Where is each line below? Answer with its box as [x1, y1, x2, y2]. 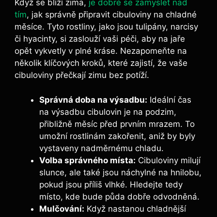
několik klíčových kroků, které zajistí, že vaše [15, 58, 187, 68]
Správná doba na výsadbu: [39, 94, 147, 105]
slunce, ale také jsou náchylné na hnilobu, [39, 167, 201, 177]
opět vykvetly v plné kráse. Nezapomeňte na [15, 46, 187, 56]
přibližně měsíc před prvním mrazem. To [39, 119, 195, 129]
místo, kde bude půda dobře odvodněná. [39, 191, 200, 201]
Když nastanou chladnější [84, 203, 186, 214]
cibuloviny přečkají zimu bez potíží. [15, 70, 149, 80]
